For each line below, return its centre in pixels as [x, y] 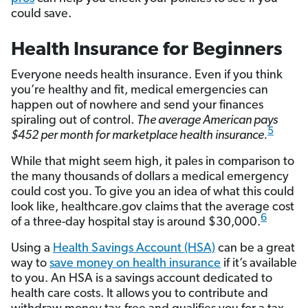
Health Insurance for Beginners [147, 51]
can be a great [255, 249]
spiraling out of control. [74, 121]
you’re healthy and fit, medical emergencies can [140, 91]
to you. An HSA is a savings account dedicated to [142, 279]
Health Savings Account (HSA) [134, 249]
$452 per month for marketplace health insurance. [139, 136]
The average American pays [207, 121]
